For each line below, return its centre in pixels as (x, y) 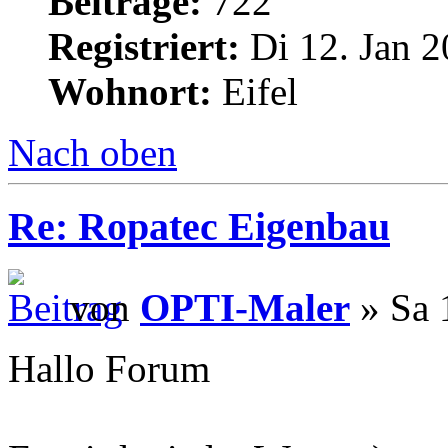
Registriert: (144, 46)
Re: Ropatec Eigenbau (199, 227)
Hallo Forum (109, 368)
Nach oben (92, 152)
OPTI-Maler (245, 307)
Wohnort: (130, 91)
